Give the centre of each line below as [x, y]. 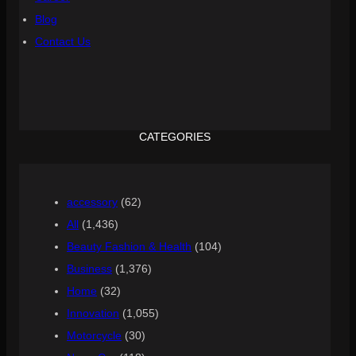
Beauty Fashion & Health [129, 246]
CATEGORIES [175, 136]
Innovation [93, 313]
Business [89, 268]
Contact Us [63, 41]
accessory [92, 201]
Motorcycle [94, 335]
